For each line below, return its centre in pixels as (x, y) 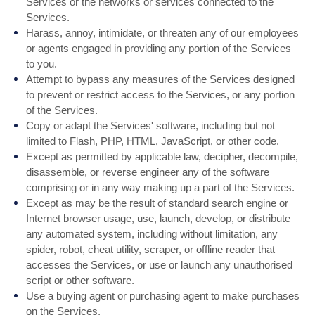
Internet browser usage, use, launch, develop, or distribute (159, 218)
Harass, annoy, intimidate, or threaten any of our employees (163, 33)
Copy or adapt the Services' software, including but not (151, 126)
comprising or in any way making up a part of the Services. (161, 187)
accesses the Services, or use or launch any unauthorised (160, 265)
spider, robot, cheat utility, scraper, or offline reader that (151, 249)
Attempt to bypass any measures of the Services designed (161, 79)
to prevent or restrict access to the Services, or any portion (161, 95)
